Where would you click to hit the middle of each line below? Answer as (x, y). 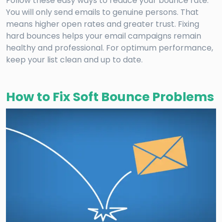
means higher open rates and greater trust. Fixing (103, 24)
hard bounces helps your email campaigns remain (104, 36)
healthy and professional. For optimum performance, (110, 48)
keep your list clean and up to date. (74, 60)
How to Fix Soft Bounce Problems (110, 97)
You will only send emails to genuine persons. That (102, 12)
